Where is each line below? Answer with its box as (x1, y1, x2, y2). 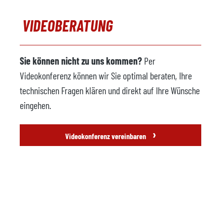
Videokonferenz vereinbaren (65, 131, 147, 141)
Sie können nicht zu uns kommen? (20, 55, 142, 67)
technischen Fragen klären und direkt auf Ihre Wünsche (20, 84, 200, 96)
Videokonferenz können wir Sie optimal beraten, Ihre (20, 70, 192, 81)
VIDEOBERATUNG (22, 16, 113, 35)
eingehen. (20, 99, 51, 111)
